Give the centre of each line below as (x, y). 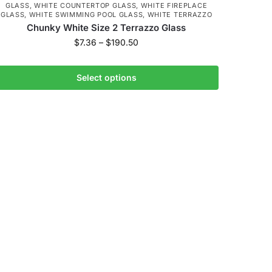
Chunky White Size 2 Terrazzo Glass (107, 27)
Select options (106, 78)
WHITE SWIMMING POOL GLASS (86, 14)
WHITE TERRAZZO (180, 14)
